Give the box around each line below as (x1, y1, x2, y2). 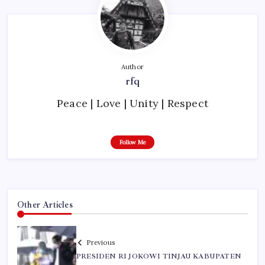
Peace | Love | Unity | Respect (57, 96, 208, 110)
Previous (86, 238, 115, 247)
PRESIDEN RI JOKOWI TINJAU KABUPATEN (76, 252, 241, 261)
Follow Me (119, 138, 146, 146)
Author (121, 62, 144, 71)
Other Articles (17, 199, 73, 210)
